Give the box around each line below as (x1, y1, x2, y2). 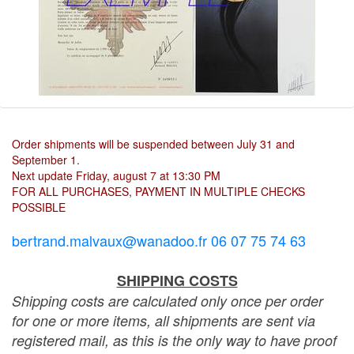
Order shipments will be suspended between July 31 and (12, 136, 295, 152)
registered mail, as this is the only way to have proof (12, 330, 337, 350)
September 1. (12, 152, 80, 168)
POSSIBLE (12, 199, 66, 215)
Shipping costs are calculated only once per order (12, 291, 323, 311)
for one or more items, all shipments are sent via (12, 311, 315, 330)
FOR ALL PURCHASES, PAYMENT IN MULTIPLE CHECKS (12, 183, 305, 199)
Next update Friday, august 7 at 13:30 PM (12, 168, 220, 183)
